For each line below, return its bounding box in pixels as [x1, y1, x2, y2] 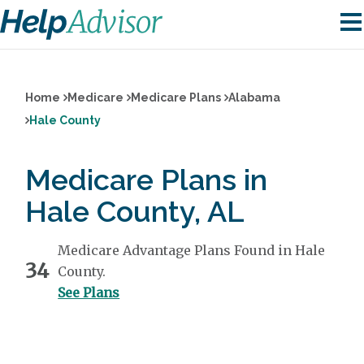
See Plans [58, 284, 120, 301]
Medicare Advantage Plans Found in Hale [58, 242, 326, 258]
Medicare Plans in [25, 162, 268, 197]
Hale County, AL [25, 194, 245, 228]
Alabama [228, 91, 281, 104]
